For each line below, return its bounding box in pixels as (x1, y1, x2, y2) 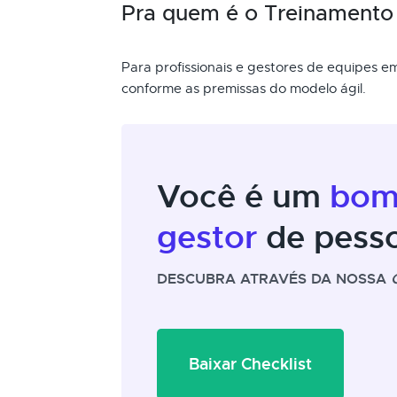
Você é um (157, 176, 330, 217)
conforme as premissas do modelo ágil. (121, 81, 366, 97)
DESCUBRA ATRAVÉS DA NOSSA (157, 269, 391, 288)
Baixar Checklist (189, 354, 312, 374)
